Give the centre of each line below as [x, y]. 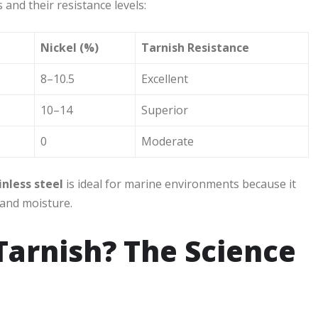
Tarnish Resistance [195, 48]
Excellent [165, 79]
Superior [165, 110]
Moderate [168, 142]
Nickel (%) [70, 48]
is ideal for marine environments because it [180, 184]
